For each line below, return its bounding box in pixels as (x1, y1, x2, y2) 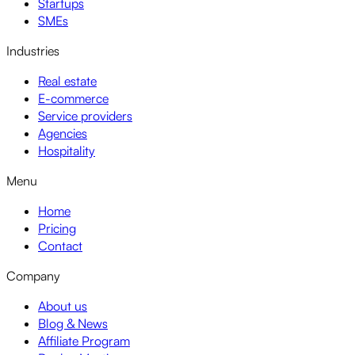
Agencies (38, 125, 87, 142)
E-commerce (38, 90, 109, 107)
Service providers (38, 108, 132, 124)
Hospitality (38, 143, 95, 159)
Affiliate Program (38, 333, 130, 349)
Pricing (38, 220, 76, 237)
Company (6, 268, 60, 284)
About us (38, 298, 87, 315)
